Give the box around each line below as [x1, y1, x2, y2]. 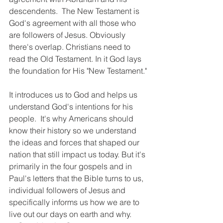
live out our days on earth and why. [9, 209, 131, 219]
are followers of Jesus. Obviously [9, 30, 127, 40]
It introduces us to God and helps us [9, 90, 139, 100]
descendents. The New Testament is [9, 6, 141, 16]
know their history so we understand [9, 125, 138, 135]
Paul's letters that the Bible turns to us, [9, 173, 145, 183]
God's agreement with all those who [9, 18, 138, 28]
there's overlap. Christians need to [9, 42, 132, 52]
